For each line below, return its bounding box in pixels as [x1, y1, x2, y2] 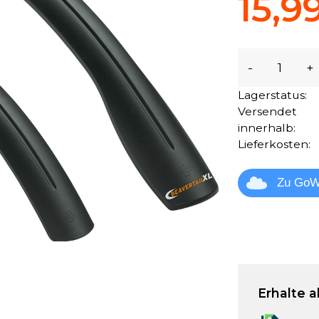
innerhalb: [238, 120, 296, 135]
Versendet [238, 104, 298, 118]
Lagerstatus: [238, 88, 308, 102]
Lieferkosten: [238, 137, 311, 151]
